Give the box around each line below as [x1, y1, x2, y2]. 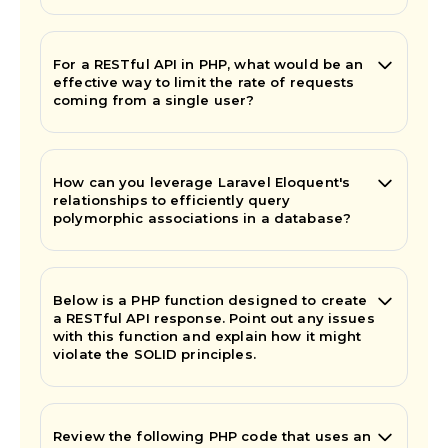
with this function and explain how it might [53, 327, 362, 344]
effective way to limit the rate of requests [53, 73, 355, 90]
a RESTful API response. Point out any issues [53, 309, 375, 326]
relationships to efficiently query [53, 191, 291, 208]
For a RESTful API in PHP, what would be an [53, 55, 364, 72]
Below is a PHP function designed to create [53, 291, 368, 308]
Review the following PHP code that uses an [53, 427, 372, 444]
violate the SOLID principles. [53, 345, 256, 362]
